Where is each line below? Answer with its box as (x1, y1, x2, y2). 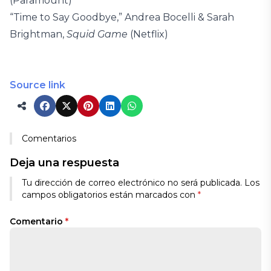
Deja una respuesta (10, 156, 119, 169)
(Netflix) (128, 28, 168, 40)
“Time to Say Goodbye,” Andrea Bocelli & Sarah (10, 11, 234, 23)
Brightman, (10, 28, 67, 40)
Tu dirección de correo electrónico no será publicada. (22, 177, 242, 188)
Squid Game (67, 28, 128, 40)
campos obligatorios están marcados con (22, 189, 198, 200)
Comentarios (22, 133, 76, 144)
